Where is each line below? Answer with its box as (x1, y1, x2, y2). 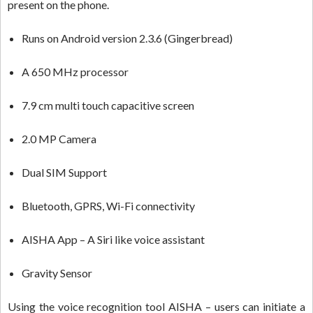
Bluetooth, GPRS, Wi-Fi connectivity (22, 198, 195, 212)
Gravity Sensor (22, 265, 92, 279)
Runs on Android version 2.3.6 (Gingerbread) (22, 31, 233, 45)
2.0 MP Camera (22, 131, 96, 145)
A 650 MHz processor (22, 64, 129, 78)
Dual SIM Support (22, 165, 107, 179)
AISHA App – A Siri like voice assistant (22, 232, 205, 246)
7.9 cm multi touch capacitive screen (22, 98, 194, 112)
